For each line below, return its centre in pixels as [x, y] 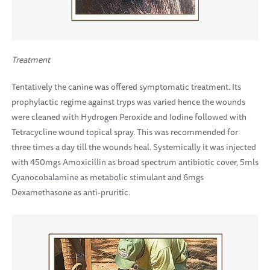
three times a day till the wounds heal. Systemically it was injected [134, 147]
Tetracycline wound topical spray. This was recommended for [125, 132]
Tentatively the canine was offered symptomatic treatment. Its [126, 87]
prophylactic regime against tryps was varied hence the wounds [128, 102]
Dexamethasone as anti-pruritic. [71, 192]
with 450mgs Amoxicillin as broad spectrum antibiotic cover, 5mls [135, 162]
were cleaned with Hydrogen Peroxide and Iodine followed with [129, 117]
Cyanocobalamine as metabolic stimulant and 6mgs [108, 177]
